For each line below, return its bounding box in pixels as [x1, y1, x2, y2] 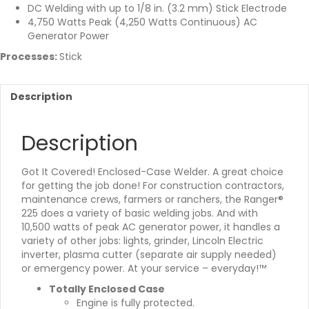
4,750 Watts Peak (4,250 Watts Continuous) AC [28, 15, 257, 30]
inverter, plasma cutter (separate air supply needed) [21, 248, 277, 262]
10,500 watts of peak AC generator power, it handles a [21, 220, 280, 235]
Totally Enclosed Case [49, 282, 165, 297]
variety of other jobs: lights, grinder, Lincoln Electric [21, 234, 263, 248]
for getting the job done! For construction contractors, [21, 179, 284, 193]
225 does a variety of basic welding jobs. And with [21, 206, 258, 221]
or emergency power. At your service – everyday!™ [21, 261, 266, 276]
